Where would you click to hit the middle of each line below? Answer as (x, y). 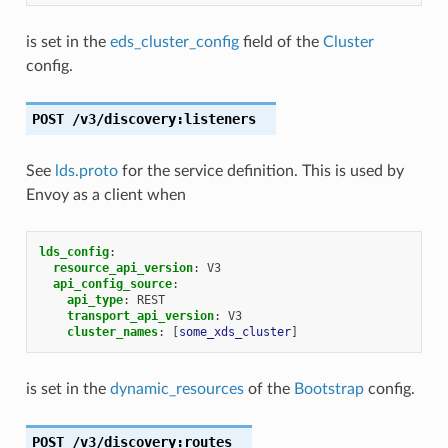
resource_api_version (122, 267)
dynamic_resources (176, 388)
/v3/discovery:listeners (163, 118)
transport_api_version (140, 315)
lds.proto (86, 170)
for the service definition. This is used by (260, 170)
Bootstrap (328, 388)
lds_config (73, 251)
